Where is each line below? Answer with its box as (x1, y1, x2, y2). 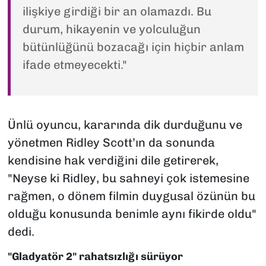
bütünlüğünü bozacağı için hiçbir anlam (22, 39, 244, 54)
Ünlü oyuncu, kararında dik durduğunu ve (7, 117, 242, 132)
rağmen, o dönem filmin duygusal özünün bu (7, 188, 255, 203)
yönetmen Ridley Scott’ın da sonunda (7, 135, 215, 150)
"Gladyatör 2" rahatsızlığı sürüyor (7, 249, 183, 263)
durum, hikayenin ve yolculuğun (22, 21, 201, 36)
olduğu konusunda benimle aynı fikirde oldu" (7, 206, 256, 221)
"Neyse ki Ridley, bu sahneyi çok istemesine (7, 170, 249, 185)
